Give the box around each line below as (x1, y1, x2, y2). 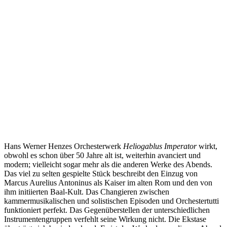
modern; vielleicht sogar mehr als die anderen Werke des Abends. (4, 160, 212, 169)
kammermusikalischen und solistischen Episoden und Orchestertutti (4, 196, 219, 205)
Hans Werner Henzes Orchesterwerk (4, 141, 123, 150)
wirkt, (197, 141, 217, 150)
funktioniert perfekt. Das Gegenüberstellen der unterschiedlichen (4, 205, 210, 214)
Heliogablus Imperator (123, 141, 197, 150)
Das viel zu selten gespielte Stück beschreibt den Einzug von (4, 169, 198, 178)
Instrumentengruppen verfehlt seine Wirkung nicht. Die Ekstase (4, 214, 206, 223)
